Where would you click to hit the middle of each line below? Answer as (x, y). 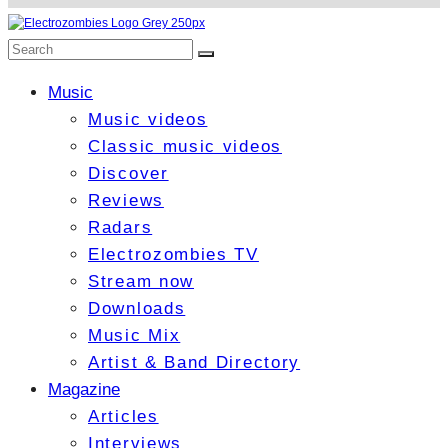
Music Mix (134, 336)
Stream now (141, 282)
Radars (120, 228)
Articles (123, 417)
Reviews (126, 201)
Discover (128, 174)
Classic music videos (185, 147)
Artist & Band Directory (194, 363)
